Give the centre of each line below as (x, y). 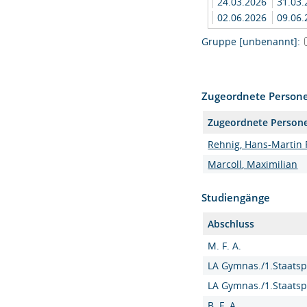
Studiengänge (236, 197)
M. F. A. (225, 246)
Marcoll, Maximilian (253, 164)
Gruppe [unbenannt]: (251, 41)
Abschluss (231, 224)
